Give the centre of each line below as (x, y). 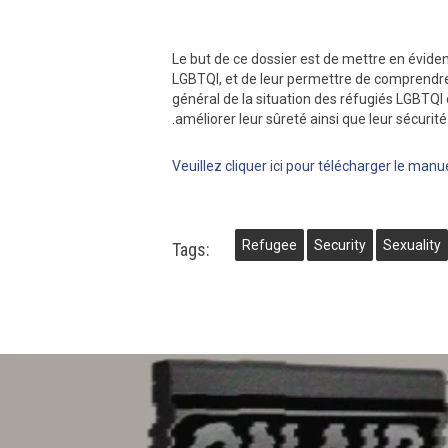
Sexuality (412, 245)
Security (340, 245)
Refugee (269, 245)
